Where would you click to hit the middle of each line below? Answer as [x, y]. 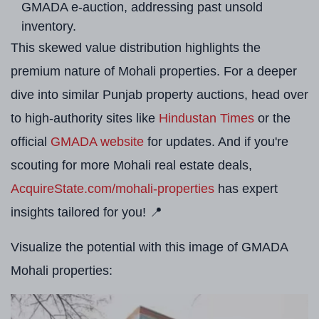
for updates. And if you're [216, 142]
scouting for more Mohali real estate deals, [131, 165]
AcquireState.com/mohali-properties [113, 189]
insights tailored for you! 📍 [87, 212]
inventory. [49, 26]
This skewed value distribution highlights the [136, 48]
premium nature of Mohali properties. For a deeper [154, 71]
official [31, 142]
